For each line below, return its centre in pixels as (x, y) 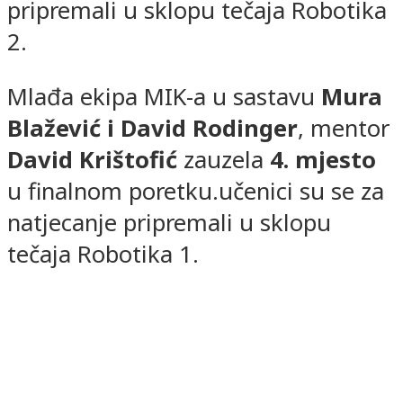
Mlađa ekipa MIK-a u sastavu (164, 96)
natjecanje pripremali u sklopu (169, 222)
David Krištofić (92, 159)
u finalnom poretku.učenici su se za (196, 191)
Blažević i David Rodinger (152, 128)
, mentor (344, 128)
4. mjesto (323, 159)
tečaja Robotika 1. (103, 254)
